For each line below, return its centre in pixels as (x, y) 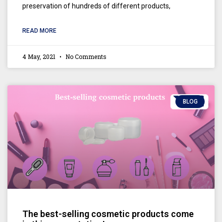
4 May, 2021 (40, 56)
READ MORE (39, 30)
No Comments (85, 56)
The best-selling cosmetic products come (108, 214)
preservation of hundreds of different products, (96, 6)
